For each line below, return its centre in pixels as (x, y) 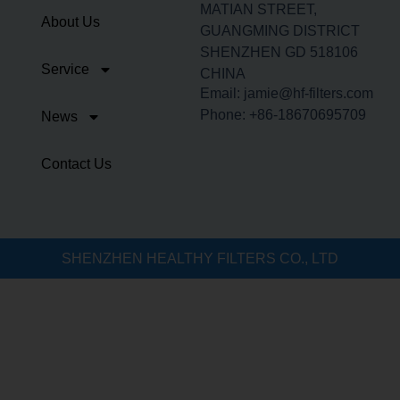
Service (66, 69)
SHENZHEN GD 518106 (279, 52)
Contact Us (77, 163)
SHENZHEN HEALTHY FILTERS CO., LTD (200, 258)
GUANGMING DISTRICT (279, 30)
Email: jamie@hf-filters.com (286, 94)
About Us (71, 21)
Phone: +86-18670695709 (283, 115)
